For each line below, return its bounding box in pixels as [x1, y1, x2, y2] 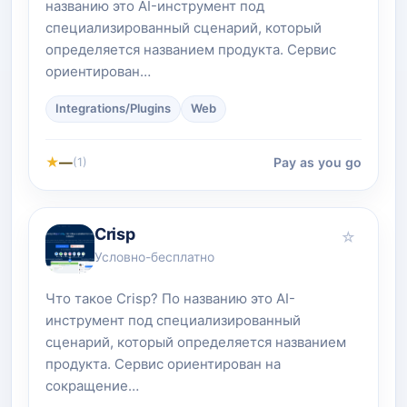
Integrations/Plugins [55, 101, 171, 116]
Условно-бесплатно [94, 249, 214, 264]
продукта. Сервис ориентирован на [45, 354, 281, 372]
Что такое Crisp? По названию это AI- [45, 289, 295, 307]
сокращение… [45, 376, 139, 394]
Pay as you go [273, 154, 362, 171]
